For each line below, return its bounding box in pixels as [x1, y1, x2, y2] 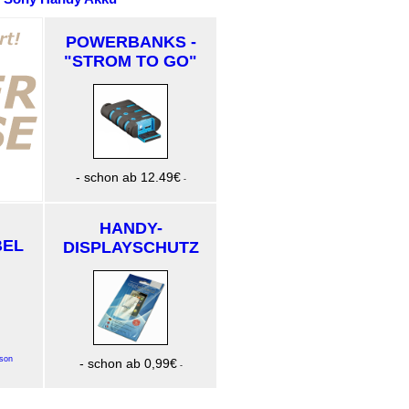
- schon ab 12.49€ [75, 170, 181, 184]
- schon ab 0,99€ [79, 356, 177, 371]
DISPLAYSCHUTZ [62, 238, 199, 257]
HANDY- [99, 219, 163, 237]
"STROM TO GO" [64, 52, 197, 70]
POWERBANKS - [65, 33, 196, 51]
